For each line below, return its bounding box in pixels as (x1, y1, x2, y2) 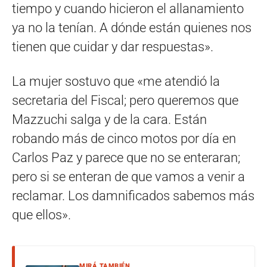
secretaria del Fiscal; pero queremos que (12, 92, 238, 108)
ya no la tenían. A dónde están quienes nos (12, 20, 252, 35)
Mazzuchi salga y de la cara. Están (12, 111, 207, 127)
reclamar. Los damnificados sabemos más (12, 188, 254, 203)
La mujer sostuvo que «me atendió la (12, 73, 220, 89)
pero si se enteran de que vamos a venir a (12, 169, 245, 184)
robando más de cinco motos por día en (12, 131, 236, 146)
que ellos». (12, 207, 71, 222)
